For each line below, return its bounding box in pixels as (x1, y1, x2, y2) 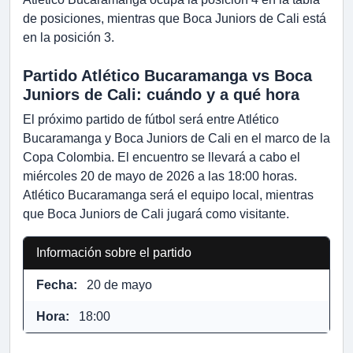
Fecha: (36, 278, 80, 292)
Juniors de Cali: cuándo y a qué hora (23, 86, 299, 104)
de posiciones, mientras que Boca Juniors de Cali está (23, 12, 326, 26)
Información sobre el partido (36, 246, 191, 260)
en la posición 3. (23, 31, 114, 45)
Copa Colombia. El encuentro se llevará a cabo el (23, 150, 300, 165)
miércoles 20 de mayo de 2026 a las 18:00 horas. (23, 169, 297, 184)
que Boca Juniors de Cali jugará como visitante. (23, 207, 289, 221)
